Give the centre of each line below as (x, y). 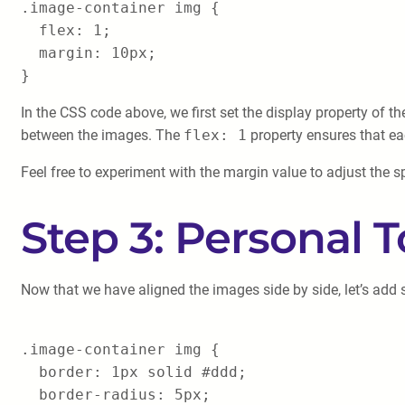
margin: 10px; (89, 53)
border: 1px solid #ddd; (134, 372)
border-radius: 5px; (116, 395)
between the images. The (102, 135)
